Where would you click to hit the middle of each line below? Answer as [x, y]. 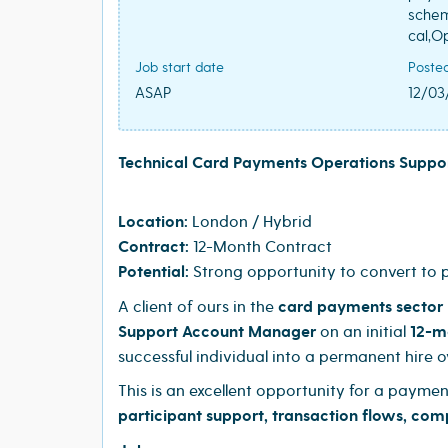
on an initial [363, 331]
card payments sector [360, 307]
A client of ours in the [198, 306]
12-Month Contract [260, 246]
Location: [153, 222]
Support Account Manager [217, 332]
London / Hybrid [250, 221]
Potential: [153, 272]
